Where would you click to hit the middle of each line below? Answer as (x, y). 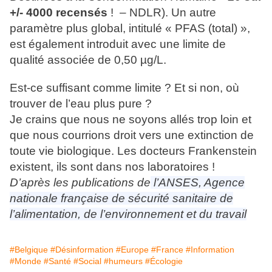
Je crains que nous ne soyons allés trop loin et (131, 120)
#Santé (57, 261)
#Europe (132, 250)
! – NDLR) (136, 13)
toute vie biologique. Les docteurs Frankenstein (133, 151)
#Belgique (29, 250)
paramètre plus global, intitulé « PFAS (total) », (130, 29)
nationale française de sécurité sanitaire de (121, 199)
